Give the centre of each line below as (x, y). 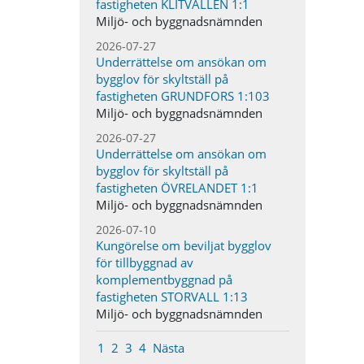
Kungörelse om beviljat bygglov (184, 245)
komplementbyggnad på (165, 279)
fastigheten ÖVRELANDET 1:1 (178, 188)
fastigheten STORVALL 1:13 (172, 297)
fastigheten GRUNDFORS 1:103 (183, 96)
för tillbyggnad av (145, 262)
